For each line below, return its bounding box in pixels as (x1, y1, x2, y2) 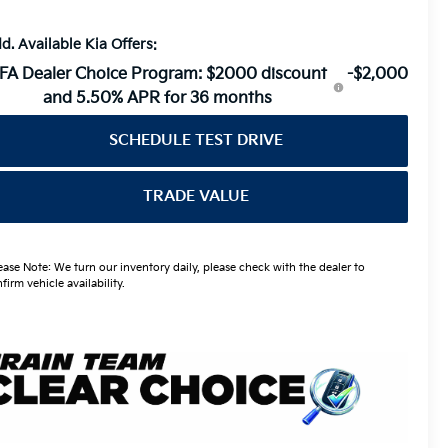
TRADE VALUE (142, 187, 249, 207)
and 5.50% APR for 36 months (43, 89, 273, 109)
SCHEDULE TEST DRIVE (108, 131, 283, 151)
